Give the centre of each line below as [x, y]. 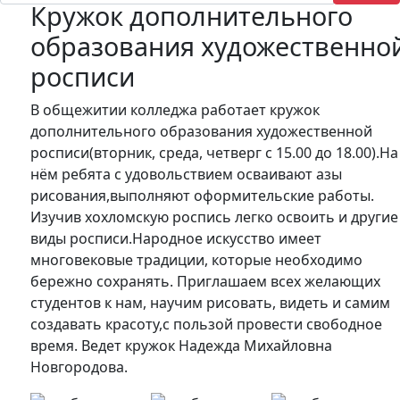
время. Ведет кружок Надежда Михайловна [182, 345]
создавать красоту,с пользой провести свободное [207, 324]
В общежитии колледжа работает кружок [175, 109]
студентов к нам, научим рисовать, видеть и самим [211, 302]
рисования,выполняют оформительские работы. [203, 195]
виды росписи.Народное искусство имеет [176, 238]
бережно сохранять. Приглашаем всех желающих [206, 281]
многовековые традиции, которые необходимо [197, 259]
